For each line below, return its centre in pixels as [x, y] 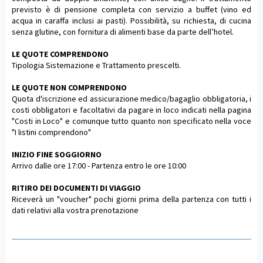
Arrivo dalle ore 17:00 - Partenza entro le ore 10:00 [99, 166]
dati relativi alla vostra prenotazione [75, 210]
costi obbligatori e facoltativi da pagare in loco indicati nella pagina [131, 110]
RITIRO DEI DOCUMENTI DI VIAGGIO [76, 188]
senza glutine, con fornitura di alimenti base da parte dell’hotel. [123, 32]
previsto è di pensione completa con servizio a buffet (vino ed [131, 10]
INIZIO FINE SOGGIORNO [57, 155]
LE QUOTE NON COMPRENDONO [69, 88]
